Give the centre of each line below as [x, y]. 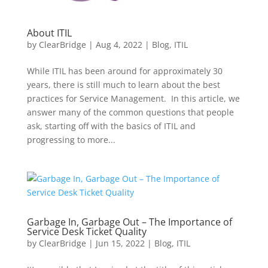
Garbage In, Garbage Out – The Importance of [129, 222]
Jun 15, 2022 [120, 243]
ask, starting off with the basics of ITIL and [111, 126]
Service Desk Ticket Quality [86, 231]
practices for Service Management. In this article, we [133, 98]
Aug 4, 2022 [119, 44]
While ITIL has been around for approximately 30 [124, 71]
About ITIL [49, 33]
